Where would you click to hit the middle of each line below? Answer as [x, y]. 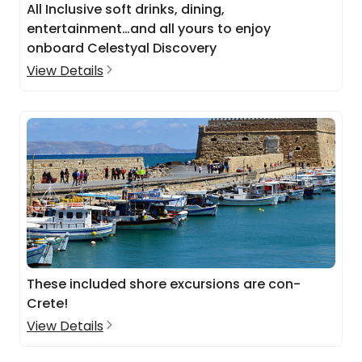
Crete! [47, 303]
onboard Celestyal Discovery [122, 48]
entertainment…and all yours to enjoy [149, 29]
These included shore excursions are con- [164, 284]
